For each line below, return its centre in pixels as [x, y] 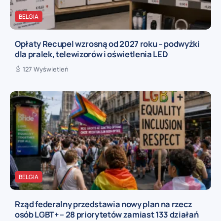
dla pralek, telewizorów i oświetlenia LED [92, 54]
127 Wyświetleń [46, 69]
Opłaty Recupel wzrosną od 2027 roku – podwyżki [107, 44]
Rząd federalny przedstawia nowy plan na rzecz [104, 204]
